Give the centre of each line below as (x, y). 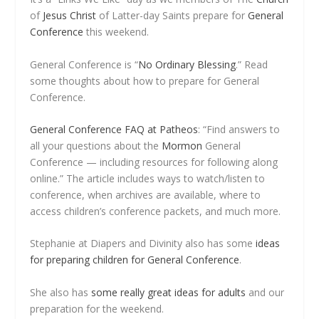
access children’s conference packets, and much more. (156, 211)
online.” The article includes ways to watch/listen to (148, 178)
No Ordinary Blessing (187, 64)
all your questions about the (96, 145)
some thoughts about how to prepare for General (145, 80)
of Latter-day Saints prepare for (172, 16)
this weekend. (116, 32)
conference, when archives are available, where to (146, 194)
